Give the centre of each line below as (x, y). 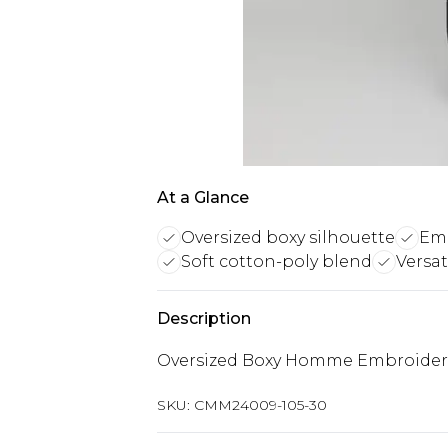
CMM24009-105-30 (260, 405)
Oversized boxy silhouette (288, 237)
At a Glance (203, 197)
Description (204, 318)
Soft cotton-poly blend (276, 261)
